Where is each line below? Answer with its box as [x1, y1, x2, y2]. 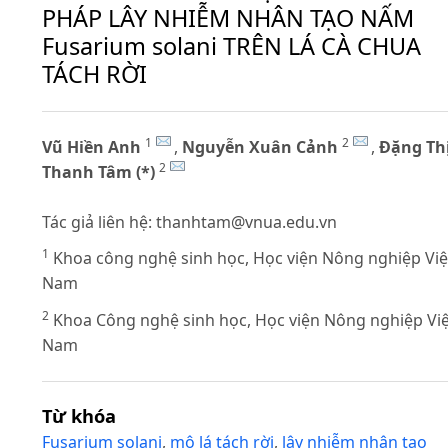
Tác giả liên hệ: [42, 210, 156, 233]
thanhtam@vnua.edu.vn [156, 210, 337, 233]
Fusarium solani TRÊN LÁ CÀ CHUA [42, 30, 421, 63]
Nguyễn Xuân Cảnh [182, 135, 338, 158]
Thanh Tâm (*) [42, 160, 155, 183]
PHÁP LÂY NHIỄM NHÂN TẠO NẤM [42, 2, 414, 35]
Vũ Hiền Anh [42, 135, 141, 158]
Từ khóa [42, 402, 116, 428]
